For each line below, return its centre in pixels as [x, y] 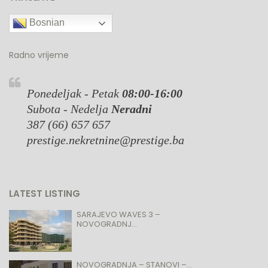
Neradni [132, 109]
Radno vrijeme [39, 55]
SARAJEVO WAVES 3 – [118, 215]
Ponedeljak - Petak [74, 94]
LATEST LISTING [45, 194]
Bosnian [46, 23]
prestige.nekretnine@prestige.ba [106, 140]
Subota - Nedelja [69, 109]
